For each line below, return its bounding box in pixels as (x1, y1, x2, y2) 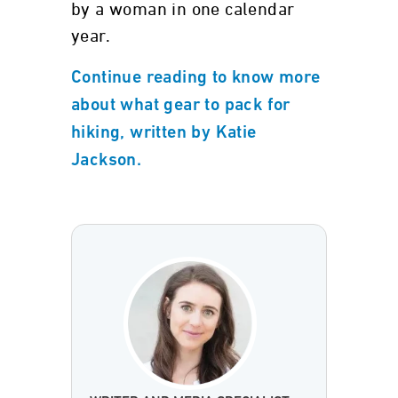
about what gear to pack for (71, 97, 291, 115)
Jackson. (71, 152, 142, 170)
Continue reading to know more (71, 69, 321, 87)
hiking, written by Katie (71, 124, 257, 142)
